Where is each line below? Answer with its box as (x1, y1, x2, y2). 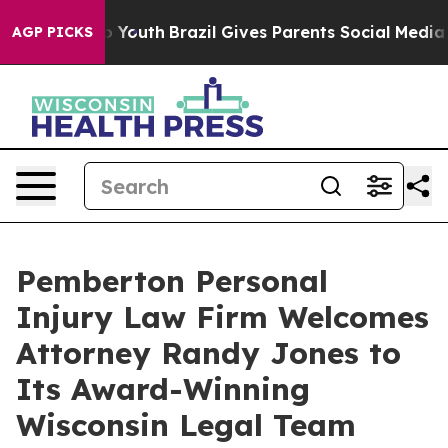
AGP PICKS (12, 23, 93, 41)
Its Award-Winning (16, 370, 310, 408)
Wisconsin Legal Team (16, 406, 356, 444)
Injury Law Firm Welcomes (16, 298, 429, 336)
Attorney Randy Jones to (16, 334, 401, 372)
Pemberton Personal (16, 262, 328, 300)
